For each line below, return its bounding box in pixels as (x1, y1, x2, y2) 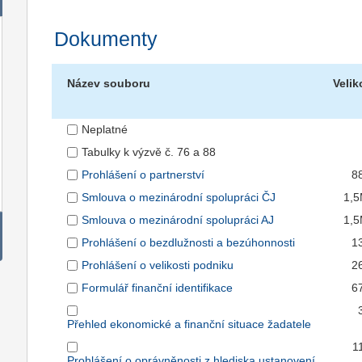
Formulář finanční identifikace (82, 281, 234, 295)
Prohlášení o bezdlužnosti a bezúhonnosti (82, 236, 296, 250)
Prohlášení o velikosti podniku (82, 259, 234, 272)
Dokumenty (53, 28, 158, 51)
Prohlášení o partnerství (82, 168, 205, 182)
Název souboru (67, 77, 151, 90)
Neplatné (82, 123, 128, 137)
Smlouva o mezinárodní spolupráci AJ (82, 213, 275, 227)
